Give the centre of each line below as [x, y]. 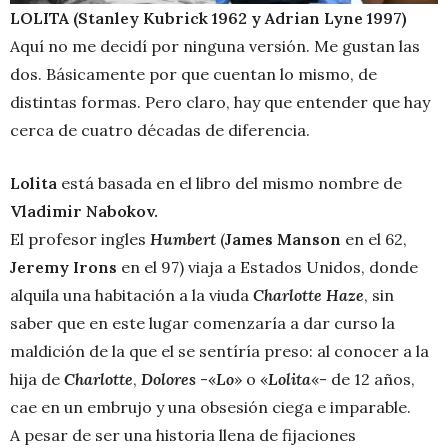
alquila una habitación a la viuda [131, 294]
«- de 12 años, [363, 378]
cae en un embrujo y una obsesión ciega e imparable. [210, 406]
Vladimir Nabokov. [84, 210]
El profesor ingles [80, 238]
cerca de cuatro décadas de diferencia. [160, 129]
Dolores [168, 378]
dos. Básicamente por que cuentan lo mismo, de [193, 73]
